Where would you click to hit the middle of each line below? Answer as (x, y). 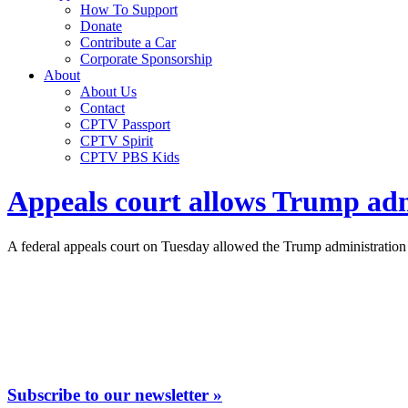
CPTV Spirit (117, 141)
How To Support (129, 10)
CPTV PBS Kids (130, 157)
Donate (101, 26)
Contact (102, 108)
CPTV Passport (125, 124)
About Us (108, 92)
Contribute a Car (128, 42)
